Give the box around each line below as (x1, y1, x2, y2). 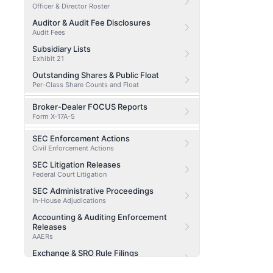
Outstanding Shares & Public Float (32, 70, 159, 80)
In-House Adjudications (32, 196, 106, 205)
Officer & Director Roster (32, 2, 110, 10)
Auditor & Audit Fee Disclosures (32, 18, 151, 27)
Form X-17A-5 (32, 112, 75, 121)
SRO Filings (32, 258, 68, 267)
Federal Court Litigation (32, 170, 107, 179)
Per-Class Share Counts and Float (32, 80, 139, 89)
